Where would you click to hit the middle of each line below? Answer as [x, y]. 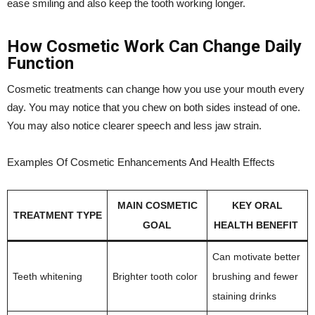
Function [40, 63]
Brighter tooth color [155, 276]
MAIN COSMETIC [157, 205]
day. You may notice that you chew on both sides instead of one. [154, 107]
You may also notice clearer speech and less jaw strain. [134, 125]
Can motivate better [256, 256]
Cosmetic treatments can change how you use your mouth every [156, 89]
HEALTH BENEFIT [257, 225]
